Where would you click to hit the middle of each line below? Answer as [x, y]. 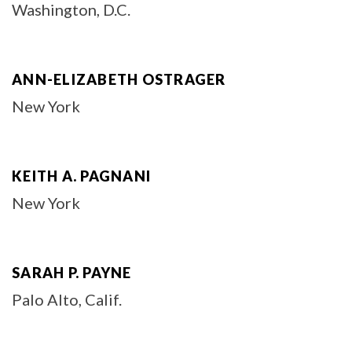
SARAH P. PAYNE [72, 273]
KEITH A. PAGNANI [81, 176]
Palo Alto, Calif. [67, 299]
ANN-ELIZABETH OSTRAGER [119, 79]
